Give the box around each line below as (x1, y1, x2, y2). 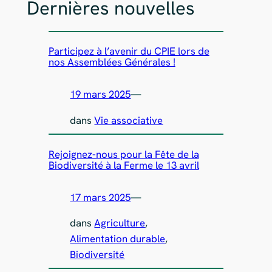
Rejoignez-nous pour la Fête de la (48, 147, 199, 161)
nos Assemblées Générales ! (48, 55, 175, 69)
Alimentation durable (70, 232, 166, 246)
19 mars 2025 (70, 87, 131, 101)
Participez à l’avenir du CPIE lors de (48, 44, 209, 58)
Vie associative (94, 113, 163, 127)
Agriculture (94, 216, 146, 230)
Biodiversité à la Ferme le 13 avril (48, 158, 199, 172)
